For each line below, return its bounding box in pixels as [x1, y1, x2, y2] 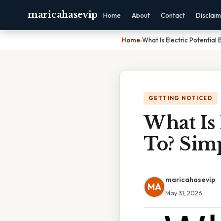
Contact [161, 11, 185, 19]
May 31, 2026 [165, 189, 202, 197]
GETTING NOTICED [148, 95, 213, 102]
